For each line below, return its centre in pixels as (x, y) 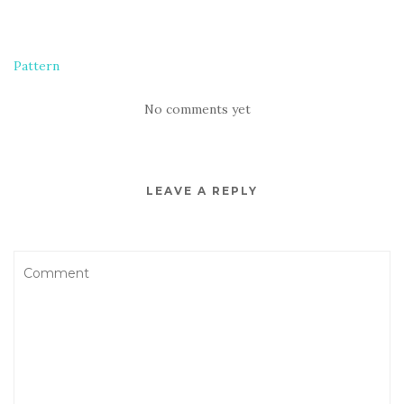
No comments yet (197, 110)
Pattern (37, 66)
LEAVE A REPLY (202, 191)
